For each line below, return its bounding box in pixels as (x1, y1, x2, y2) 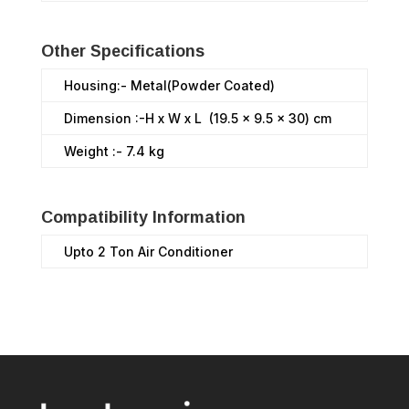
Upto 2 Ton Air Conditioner (63, 244, 233, 260)
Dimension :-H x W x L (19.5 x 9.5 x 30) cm (63, 110, 331, 127)
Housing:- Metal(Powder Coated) (63, 78, 275, 94)
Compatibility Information (40, 208, 246, 227)
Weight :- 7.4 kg (63, 143, 164, 160)
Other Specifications (40, 42, 204, 61)
